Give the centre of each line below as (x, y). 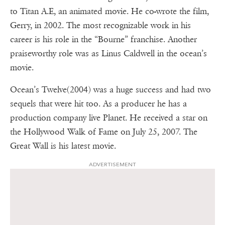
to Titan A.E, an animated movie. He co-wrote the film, (109, 12)
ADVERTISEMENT (113, 165)
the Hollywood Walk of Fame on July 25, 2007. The (104, 132)
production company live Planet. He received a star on (109, 118)
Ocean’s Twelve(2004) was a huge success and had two (110, 90)
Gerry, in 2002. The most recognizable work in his (100, 26)
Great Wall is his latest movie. (63, 146)
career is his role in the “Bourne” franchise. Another (103, 40)
